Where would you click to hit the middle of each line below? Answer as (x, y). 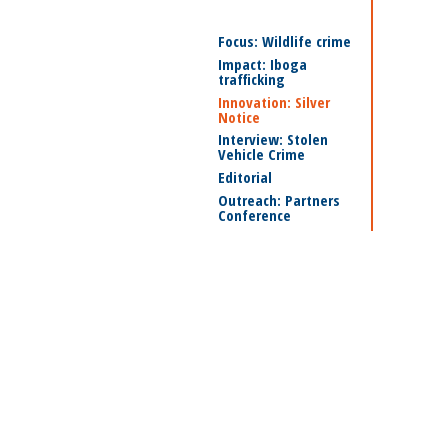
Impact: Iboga (262, 64)
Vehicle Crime (261, 154)
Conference (254, 215)
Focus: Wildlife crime (284, 41)
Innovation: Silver (274, 102)
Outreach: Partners (279, 200)
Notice (239, 117)
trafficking (251, 79)
